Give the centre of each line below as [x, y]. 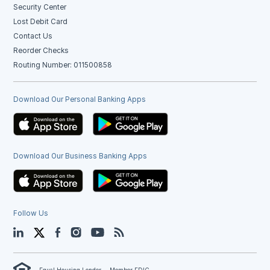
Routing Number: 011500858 [63, 65]
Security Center [40, 7]
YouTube [119, 231]
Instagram [99, 231]
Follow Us [31, 213]
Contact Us [33, 36]
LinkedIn [37, 231]
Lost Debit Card [41, 22]
